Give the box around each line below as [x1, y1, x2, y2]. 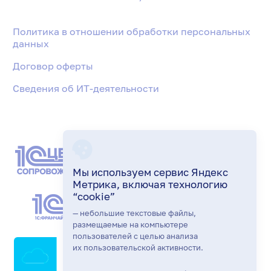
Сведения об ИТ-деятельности [13, 82, 160, 95]
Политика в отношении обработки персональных [13, 25, 251, 38]
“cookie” [73, 190, 115, 203]
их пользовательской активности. [73, 243, 203, 252]
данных [13, 38, 50, 50]
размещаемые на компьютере [73, 220, 188, 229]
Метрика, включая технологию [73, 178, 227, 191]
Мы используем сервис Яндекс [73, 166, 228, 178]
